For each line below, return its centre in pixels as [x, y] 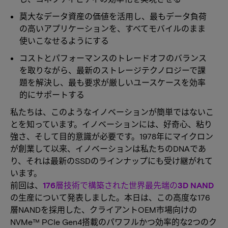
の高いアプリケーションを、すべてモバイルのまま [112, 28]
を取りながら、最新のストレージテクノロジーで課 [112, 70]
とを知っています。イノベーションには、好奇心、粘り [111, 124]
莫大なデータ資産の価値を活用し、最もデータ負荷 [113, 16]
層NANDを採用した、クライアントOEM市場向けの [104, 209]
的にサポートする [52, 94]
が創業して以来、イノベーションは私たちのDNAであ [108, 148]
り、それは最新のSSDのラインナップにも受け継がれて [111, 161]
